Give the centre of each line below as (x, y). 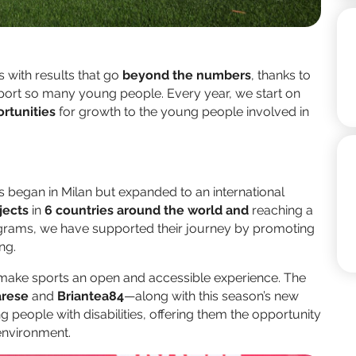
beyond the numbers (187, 75)
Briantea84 (91, 296)
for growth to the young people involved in (182, 112)
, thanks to (281, 75)
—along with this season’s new (211, 296)
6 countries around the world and (148, 211)
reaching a (282, 211)
